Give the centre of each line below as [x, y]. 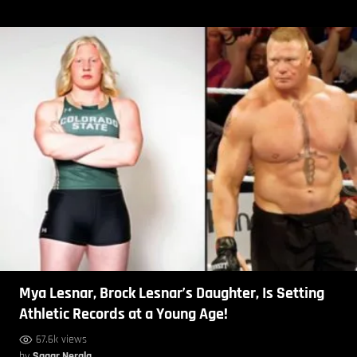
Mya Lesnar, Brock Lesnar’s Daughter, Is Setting [172, 294]
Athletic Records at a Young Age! [124, 314]
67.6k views [61, 340]
